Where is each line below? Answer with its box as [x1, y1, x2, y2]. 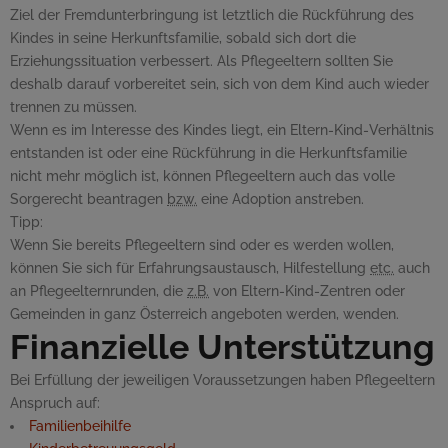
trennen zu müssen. [10, 99, 137, 115]
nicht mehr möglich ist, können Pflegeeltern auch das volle [10, 168, 395, 184]
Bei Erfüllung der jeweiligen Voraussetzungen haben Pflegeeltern [10, 372, 435, 388]
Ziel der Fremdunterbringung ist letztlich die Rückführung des [10, 7, 414, 23]
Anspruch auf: [10, 395, 100, 411]
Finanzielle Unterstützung [10, 327, 435, 367]
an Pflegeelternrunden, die [10, 283, 187, 299]
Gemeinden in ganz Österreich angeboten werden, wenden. [10, 306, 399, 322]
